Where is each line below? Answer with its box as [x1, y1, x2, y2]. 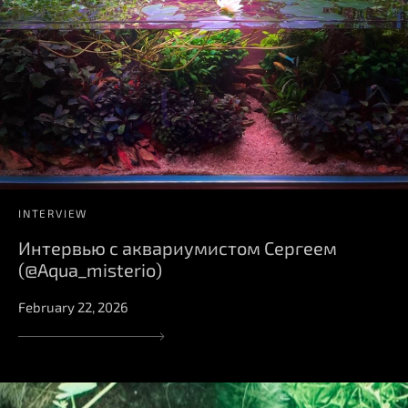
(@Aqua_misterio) [18, 259, 162, 281]
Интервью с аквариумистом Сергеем [18, 237, 337, 260]
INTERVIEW [18, 207, 88, 220]
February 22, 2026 [18, 299, 128, 316]
